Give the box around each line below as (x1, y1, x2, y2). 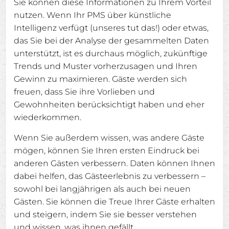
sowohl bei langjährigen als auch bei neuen (14, 184, 191, 194)
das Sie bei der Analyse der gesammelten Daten (14, 36, 209, 45)
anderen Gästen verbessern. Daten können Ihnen (14, 158, 215, 168)
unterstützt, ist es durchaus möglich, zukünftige (14, 49, 208, 58)
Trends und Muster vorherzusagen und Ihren (14, 61, 197, 71)
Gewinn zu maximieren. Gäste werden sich (14, 74, 187, 84)
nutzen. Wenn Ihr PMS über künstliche (14, 10, 171, 20)
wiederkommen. (14, 112, 81, 122)
